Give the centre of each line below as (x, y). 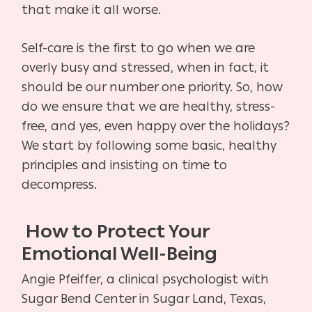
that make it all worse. (93, 9)
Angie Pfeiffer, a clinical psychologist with (146, 279)
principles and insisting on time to (125, 165)
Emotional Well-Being (120, 253)
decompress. (61, 184)
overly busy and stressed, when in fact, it (146, 67)
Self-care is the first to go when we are (139, 48)
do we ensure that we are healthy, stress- (149, 106)
